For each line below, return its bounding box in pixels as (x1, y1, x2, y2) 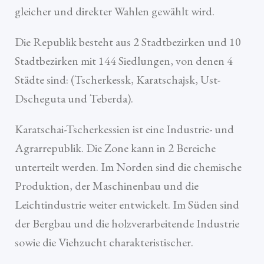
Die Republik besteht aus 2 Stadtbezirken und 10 (15, 34, 241, 50)
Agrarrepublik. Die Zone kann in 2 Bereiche (15, 140, 216, 156)
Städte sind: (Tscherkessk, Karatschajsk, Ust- (15, 72, 220, 88)
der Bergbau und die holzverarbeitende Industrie (15, 216, 239, 232)
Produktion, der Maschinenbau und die (15, 178, 199, 194)
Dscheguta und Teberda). (15, 91, 133, 107)
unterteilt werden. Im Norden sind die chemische (15, 159, 242, 175)
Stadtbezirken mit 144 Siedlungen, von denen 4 (15, 53, 233, 69)
